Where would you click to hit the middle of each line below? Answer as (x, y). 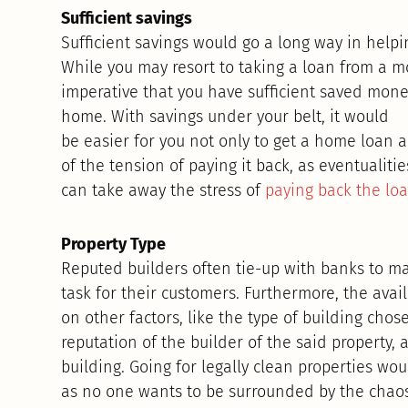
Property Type (114, 244)
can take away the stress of (163, 191)
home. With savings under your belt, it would (225, 117)
